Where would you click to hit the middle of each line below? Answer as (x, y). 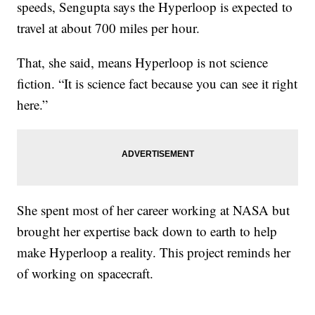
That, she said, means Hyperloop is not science (143, 63)
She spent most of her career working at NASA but (154, 210)
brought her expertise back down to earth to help (147, 231)
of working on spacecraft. (88, 274)
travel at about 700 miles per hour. (111, 28)
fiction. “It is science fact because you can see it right (157, 84)
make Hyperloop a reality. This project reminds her (154, 252)
